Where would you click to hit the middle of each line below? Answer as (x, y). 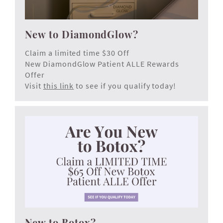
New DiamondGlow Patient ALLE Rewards (102, 63)
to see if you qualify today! (125, 85)
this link (58, 85)
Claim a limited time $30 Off (77, 53)
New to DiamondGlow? (82, 34)
